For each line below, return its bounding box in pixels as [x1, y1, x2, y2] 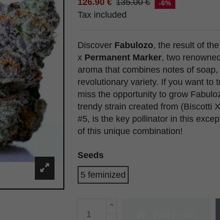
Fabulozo [114, 40, 153, 51]
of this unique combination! [77, 126, 183, 137]
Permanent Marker [84, 53, 162, 63]
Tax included [77, 10, 127, 20]
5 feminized [80, 169, 126, 180]
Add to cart [153, 209, 196, 219]
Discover [77, 40, 114, 51]
